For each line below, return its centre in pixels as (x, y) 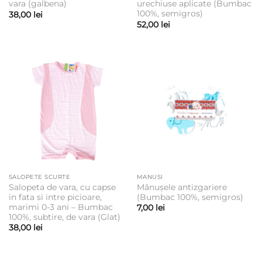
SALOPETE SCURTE (39, 177)
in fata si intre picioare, (55, 197)
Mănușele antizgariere (182, 187)
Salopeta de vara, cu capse (62, 187)
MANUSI (150, 177)
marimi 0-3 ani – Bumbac (61, 207)
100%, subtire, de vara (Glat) (64, 217)
